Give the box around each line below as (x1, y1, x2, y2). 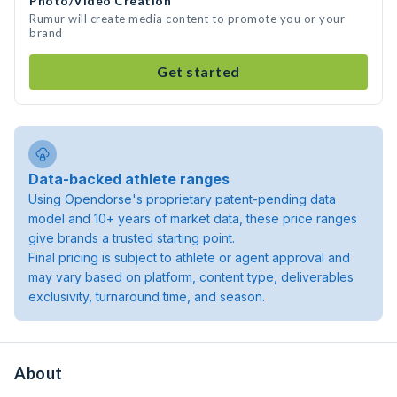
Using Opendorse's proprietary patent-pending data (28, 191, 336, 206)
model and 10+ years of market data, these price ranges (28, 211, 357, 226)
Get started (157, 63, 240, 80)
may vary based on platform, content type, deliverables (28, 269, 354, 284)
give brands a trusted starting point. (28, 230, 235, 245)
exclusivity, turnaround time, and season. (28, 289, 265, 304)
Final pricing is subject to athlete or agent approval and (28, 250, 350, 265)
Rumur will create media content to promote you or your (29, 12, 345, 26)
